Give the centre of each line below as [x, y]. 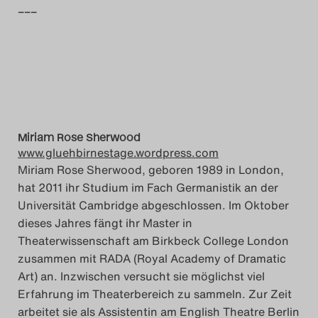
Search [161, 28]
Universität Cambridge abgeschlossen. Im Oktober [153, 205]
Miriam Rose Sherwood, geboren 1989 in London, [151, 169]
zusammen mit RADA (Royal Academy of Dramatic [152, 258]
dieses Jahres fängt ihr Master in [105, 223]
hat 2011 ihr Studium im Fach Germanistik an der [148, 187]
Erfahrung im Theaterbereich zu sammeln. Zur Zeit [155, 294]
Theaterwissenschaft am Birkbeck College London [153, 240]
